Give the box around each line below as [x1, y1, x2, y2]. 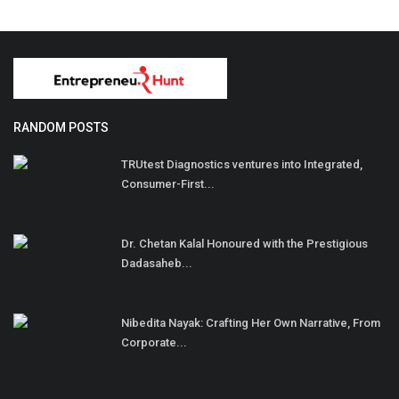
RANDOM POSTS [13, 120, 109, 135]
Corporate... [121, 336, 187, 350]
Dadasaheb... [121, 256, 192, 271]
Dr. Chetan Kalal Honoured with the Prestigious [121, 237, 368, 251]
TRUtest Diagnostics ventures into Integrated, [121, 158, 362, 172]
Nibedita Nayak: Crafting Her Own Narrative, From [121, 316, 380, 330]
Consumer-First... [121, 177, 215, 191]
